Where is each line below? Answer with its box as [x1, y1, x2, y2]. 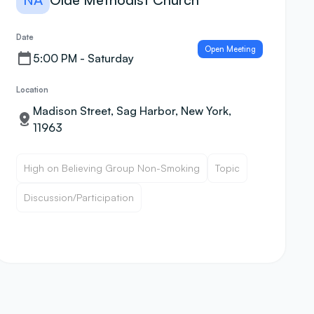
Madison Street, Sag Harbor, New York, [32, 104, 231, 118]
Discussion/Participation [23, 191, 134, 203]
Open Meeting [205, 44, 257, 54]
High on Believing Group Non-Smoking [23, 162, 200, 174]
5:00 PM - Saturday [32, 51, 134, 65]
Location [15, 85, 48, 95]
